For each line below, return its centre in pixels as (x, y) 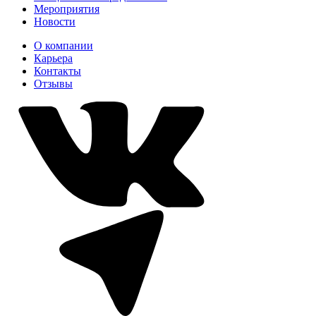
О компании (63, 45)
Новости (55, 21)
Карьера (53, 58)
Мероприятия (67, 8)
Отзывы (53, 83)
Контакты (57, 71)
